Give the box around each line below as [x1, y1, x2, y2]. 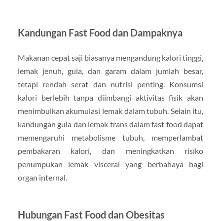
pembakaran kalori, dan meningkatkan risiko [17, 146, 204, 156]
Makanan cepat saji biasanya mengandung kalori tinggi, [17, 53, 204, 63]
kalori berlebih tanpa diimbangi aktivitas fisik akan [17, 93, 204, 103]
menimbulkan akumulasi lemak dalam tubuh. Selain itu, [17, 106, 204, 116]
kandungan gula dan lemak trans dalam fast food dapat [17, 119, 204, 129]
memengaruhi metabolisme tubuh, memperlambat [17, 133, 204, 143]
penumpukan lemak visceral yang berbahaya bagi [17, 159, 204, 169]
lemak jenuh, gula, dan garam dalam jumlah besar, [17, 66, 204, 76]
